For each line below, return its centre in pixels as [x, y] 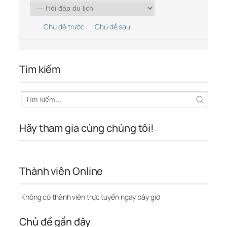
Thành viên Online [61, 171]
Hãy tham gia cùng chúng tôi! [87, 128]
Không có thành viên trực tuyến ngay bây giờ [90, 197]
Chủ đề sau [114, 27]
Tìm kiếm [40, 69]
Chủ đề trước [63, 27]
